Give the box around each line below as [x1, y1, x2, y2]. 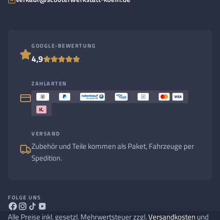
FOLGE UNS [8, 193, 41, 201]
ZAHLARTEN [31, 80, 67, 87]
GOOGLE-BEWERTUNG [31, 42, 96, 50]
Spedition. [31, 152, 62, 164]
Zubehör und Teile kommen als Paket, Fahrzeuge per [31, 140, 194, 152]
